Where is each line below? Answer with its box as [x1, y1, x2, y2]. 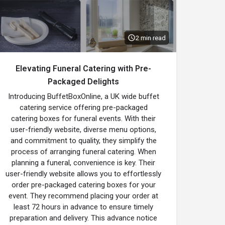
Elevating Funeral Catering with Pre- [16, 64, 151, 73]
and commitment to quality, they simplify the [10, 136, 157, 145]
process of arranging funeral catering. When [11, 147, 156, 156]
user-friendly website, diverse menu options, [11, 125, 156, 134]
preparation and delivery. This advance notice [10, 213, 157, 222]
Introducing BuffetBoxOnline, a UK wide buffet [8, 92, 159, 101]
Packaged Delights [48, 77, 119, 86]
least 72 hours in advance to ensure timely [14, 202, 153, 211]
